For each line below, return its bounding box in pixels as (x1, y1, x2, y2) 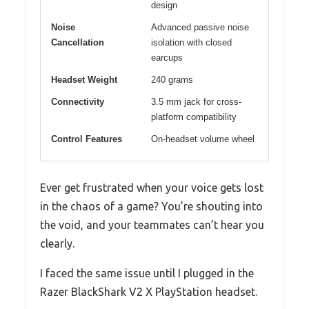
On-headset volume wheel (151, 134, 255, 145)
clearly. (40, 237, 74, 250)
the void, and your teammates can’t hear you (40, 219, 264, 232)
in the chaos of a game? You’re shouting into (40, 200, 263, 213)
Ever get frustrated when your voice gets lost (40, 181, 263, 195)
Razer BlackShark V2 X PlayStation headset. (40, 286, 257, 299)
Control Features (51, 134, 122, 145)
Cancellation (51, 37, 104, 48)
